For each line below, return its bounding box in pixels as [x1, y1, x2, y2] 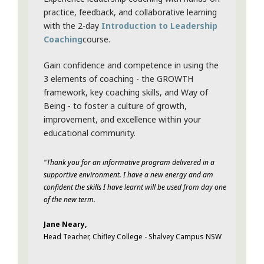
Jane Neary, [44, 219, 87, 230]
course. [82, 34, 110, 45]
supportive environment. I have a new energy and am [44, 170, 213, 180]
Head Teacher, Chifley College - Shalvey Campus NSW [44, 232, 222, 242]
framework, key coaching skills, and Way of [44, 87, 208, 98]
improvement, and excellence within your [44, 114, 201, 126]
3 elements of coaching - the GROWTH [44, 73, 193, 85]
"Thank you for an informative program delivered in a [44, 157, 214, 168]
